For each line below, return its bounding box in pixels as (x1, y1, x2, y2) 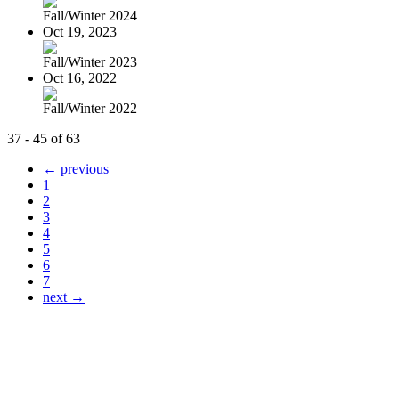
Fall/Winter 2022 (43, 100, 137, 116)
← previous (43, 160, 109, 176)
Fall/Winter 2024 (43, 7, 137, 23)
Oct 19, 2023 (43, 23, 117, 39)
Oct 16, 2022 (43, 69, 117, 85)
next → (43, 289, 85, 305)
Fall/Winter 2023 (43, 53, 137, 69)
